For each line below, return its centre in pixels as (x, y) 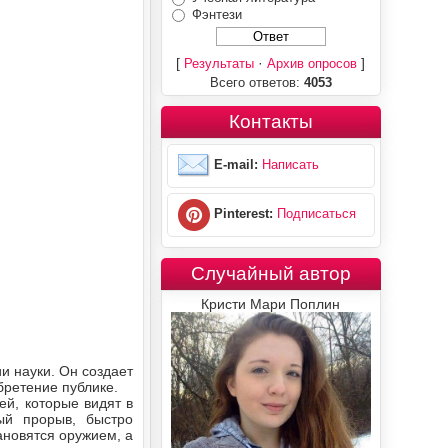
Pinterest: (241, 214)
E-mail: (233, 165)
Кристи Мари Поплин (271, 304)
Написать (290, 165)
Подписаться (316, 214)
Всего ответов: (256, 83)
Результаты (219, 64)
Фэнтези (216, 14)
